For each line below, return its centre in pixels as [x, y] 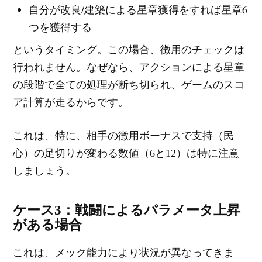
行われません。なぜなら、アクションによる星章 [129, 68]
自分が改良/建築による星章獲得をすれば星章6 [138, 10]
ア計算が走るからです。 [71, 103]
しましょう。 [45, 171]
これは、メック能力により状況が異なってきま [124, 253]
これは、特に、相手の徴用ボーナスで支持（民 [124, 136]
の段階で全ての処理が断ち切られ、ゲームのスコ [129, 85]
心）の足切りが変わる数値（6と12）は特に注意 [126, 154]
